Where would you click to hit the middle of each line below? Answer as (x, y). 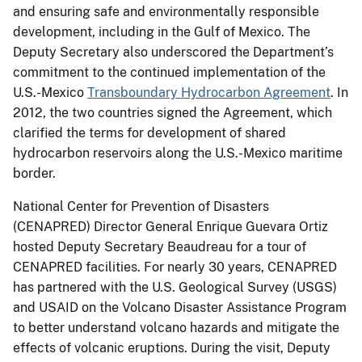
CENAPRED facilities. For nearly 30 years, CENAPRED (175, 267)
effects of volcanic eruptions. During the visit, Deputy (172, 347)
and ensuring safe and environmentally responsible (166, 11)
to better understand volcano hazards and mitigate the (176, 327)
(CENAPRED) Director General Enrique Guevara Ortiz (170, 226)
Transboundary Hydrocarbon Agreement (209, 92)
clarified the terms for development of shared (149, 133)
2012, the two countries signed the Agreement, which (173, 112)
